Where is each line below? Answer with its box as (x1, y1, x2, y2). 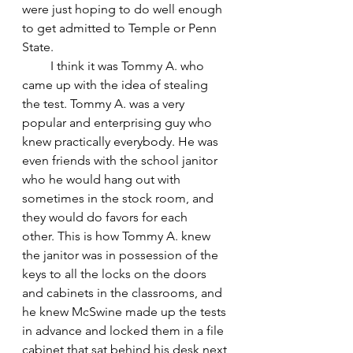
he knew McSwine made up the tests (22, 303, 229, 319)
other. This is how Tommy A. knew (22, 228, 214, 243)
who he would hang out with (22, 171, 184, 187)
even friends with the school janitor (22, 152, 221, 168)
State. (22, 39, 54, 54)
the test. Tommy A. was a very (22, 95, 188, 111)
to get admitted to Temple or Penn (22, 20, 220, 35)
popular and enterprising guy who (22, 114, 215, 130)
